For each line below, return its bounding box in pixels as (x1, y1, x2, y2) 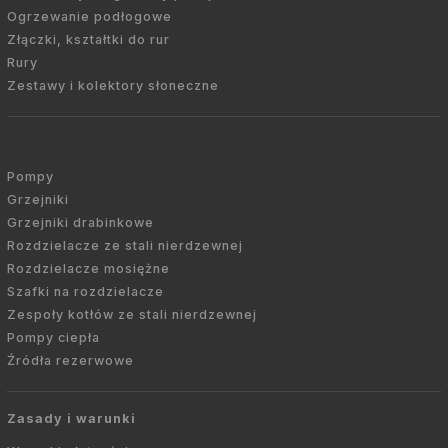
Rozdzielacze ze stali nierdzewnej (7, 237, 243, 253)
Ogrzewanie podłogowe (7, 8, 172, 24)
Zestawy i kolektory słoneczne (7, 77, 219, 93)
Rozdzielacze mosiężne (7, 260, 170, 276)
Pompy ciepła (7, 329, 100, 345)
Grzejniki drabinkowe (7, 214, 154, 230)
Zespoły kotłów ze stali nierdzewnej (7, 306, 257, 322)
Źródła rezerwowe (7, 352, 134, 368)
